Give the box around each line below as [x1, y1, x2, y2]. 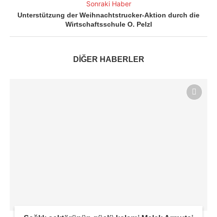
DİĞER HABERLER [73, 55, 144, 64]
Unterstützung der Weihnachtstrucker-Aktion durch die [17, 11, 200, 19]
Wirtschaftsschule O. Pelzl [65, 20, 152, 29]
